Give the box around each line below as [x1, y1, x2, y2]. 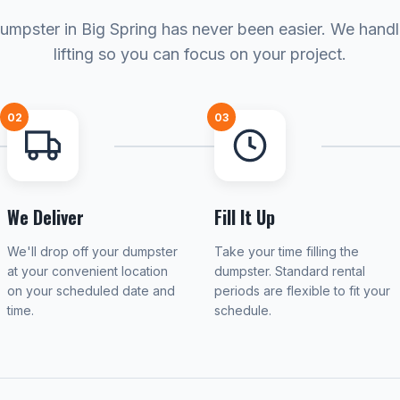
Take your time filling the [214, 244, 359, 259]
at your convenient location [7, 263, 168, 279]
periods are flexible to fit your [214, 283, 390, 298]
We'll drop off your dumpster [7, 244, 178, 259]
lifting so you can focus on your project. [54, 45, 346, 63]
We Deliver [7, 204, 84, 230]
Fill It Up [214, 204, 275, 230]
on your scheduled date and [7, 283, 175, 298]
